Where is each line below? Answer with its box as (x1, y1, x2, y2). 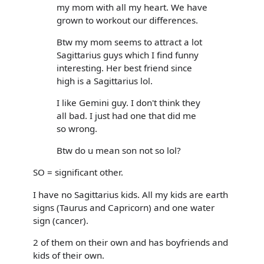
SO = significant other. (33, 166, 123, 179)
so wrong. (57, 123, 97, 135)
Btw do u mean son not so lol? (57, 144, 181, 157)
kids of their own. (33, 249, 104, 261)
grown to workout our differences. (57, 14, 198, 26)
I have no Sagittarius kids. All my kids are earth (33, 188, 228, 200)
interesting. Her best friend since (57, 61, 192, 74)
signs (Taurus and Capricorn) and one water (33, 201, 214, 213)
